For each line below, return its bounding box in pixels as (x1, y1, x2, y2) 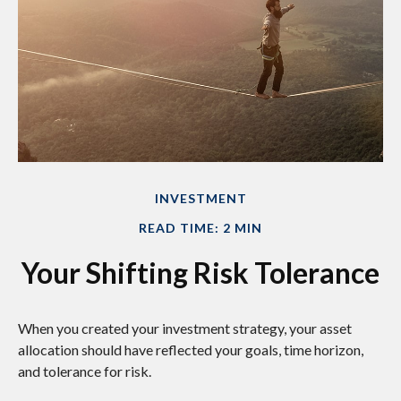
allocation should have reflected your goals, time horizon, (18, 341, 363, 359)
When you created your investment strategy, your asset (18, 320, 352, 337)
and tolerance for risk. (18, 363, 151, 380)
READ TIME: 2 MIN (139, 220, 262, 236)
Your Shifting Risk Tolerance (21, 255, 380, 291)
